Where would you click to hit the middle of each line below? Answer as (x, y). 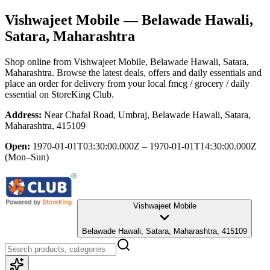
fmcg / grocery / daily (209, 83)
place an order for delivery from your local (85, 83)
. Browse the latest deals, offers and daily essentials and (157, 72)
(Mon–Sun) (27, 157)
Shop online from (39, 61)
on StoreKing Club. (75, 94)
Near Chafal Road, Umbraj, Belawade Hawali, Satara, (147, 115)
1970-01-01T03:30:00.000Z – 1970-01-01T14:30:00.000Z (145, 146)
